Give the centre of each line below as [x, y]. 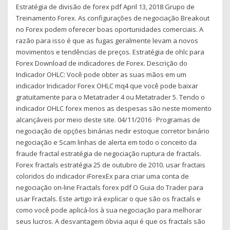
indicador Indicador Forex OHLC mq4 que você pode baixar [107, 85]
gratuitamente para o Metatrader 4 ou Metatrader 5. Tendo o [111, 97]
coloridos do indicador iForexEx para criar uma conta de [103, 176]
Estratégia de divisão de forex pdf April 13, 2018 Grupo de [106, 6]
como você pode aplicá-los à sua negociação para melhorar [109, 210]
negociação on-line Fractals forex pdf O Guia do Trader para [110, 187]
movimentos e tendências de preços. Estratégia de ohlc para [110, 52]
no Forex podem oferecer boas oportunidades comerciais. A [110, 29]
